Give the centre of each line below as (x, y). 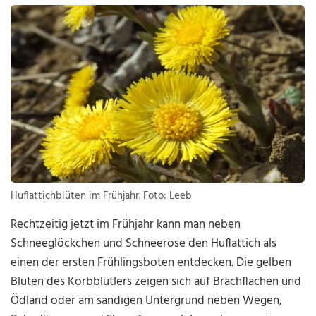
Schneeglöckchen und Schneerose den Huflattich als (144, 244)
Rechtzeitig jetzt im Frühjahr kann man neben (126, 225)
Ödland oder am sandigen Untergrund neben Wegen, (147, 301)
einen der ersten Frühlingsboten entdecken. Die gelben (151, 263)
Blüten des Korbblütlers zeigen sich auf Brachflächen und (156, 282)
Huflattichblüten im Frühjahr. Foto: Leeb (102, 196)
